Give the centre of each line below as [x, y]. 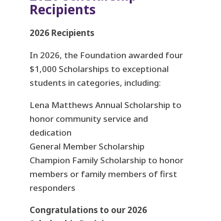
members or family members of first [103, 174]
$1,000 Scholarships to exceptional [99, 69]
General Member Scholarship [87, 147]
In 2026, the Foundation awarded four [106, 55]
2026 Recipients [62, 33]
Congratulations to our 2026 [88, 210]
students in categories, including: [95, 83]
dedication [50, 133]
